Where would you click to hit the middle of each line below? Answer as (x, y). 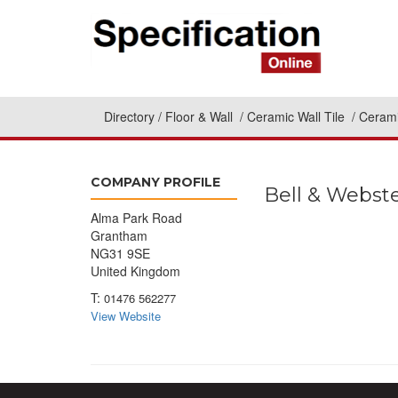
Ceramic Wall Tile (298, 117)
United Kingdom (135, 271)
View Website (126, 316)
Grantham (119, 235)
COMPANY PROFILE (155, 182)
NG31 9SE (120, 253)
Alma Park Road (136, 218)
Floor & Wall (201, 117)
